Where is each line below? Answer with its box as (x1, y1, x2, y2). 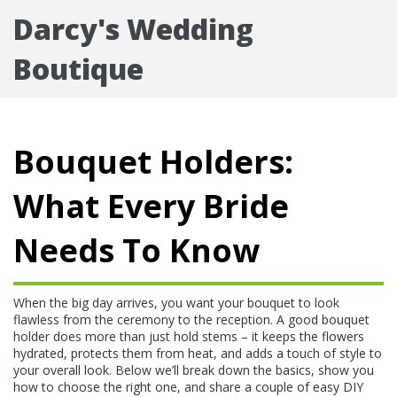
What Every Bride (13, 184, 289, 228)
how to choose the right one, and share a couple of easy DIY (13, 378, 363, 395)
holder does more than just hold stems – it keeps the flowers (13, 328, 364, 345)
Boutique (13, 50, 144, 88)
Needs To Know (13, 229, 260, 272)
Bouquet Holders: (13, 140, 293, 183)
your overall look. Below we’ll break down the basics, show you (13, 362, 374, 378)
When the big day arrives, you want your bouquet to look (13, 294, 339, 311)
